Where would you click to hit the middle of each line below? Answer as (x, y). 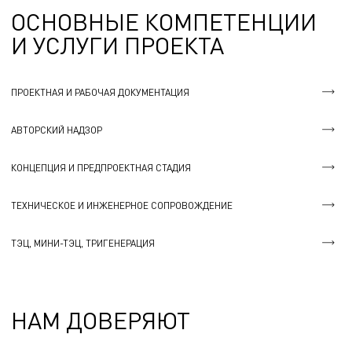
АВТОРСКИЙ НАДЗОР (57, 130)
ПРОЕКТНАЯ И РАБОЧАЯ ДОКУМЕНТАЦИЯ (100, 92)
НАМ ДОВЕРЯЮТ (101, 320)
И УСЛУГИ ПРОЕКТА (117, 45)
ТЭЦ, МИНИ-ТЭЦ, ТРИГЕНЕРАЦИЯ (83, 243)
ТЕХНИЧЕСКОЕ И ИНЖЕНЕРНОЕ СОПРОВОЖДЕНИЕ (122, 205)
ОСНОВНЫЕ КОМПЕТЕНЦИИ (164, 22)
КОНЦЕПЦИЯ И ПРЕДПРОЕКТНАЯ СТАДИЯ (101, 167)
